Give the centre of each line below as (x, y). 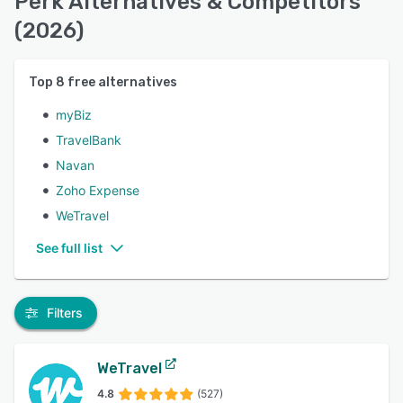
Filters (65, 313)
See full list (69, 248)
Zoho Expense (98, 190)
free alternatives (121, 82)
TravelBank (89, 140)
